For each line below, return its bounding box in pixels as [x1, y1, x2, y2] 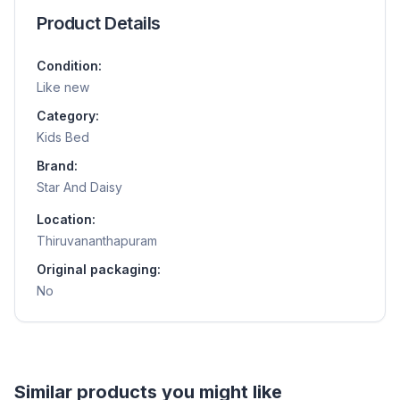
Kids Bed [37, 129, 89, 146]
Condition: [37, 58, 102, 74]
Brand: [37, 158, 78, 174]
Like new [37, 79, 89, 96]
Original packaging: [37, 262, 161, 278]
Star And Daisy [37, 179, 122, 196]
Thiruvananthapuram [37, 233, 157, 249]
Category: [37, 108, 99, 124]
